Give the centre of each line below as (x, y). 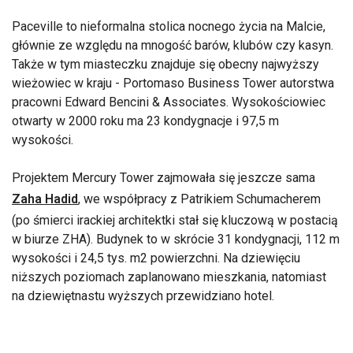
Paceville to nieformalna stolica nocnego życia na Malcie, (169, 26)
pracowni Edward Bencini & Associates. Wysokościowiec (169, 102)
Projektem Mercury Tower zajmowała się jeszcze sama (163, 177)
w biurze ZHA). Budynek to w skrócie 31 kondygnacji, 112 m (176, 239)
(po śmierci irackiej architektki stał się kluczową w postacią (175, 220)
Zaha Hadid (45, 199)
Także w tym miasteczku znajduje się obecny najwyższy (165, 64)
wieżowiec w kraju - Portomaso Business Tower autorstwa (173, 83)
